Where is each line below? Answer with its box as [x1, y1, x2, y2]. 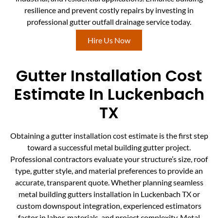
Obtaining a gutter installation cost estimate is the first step [10, 131, 208, 141]
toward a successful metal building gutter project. [27, 143, 191, 152]
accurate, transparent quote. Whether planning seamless [15, 178, 203, 187]
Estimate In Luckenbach [14, 83, 204, 106]
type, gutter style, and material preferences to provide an [15, 166, 203, 176]
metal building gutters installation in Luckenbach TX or [18, 189, 200, 199]
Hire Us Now [88, 35, 130, 45]
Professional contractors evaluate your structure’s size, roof [10, 154, 208, 164]
